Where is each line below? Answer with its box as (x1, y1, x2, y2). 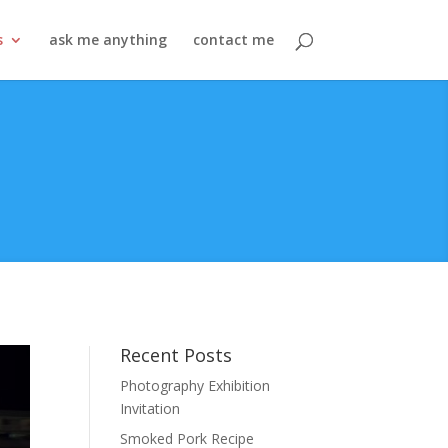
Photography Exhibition (120, 376, 271, 396)
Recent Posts (120, 343, 233, 368)
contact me (192, 30, 274, 49)
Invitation (120, 399, 181, 419)
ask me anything (48, 30, 167, 49)
